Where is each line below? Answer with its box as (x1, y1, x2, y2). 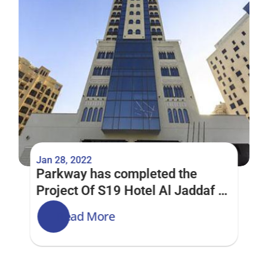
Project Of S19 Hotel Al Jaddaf (36, 183, 215, 198)
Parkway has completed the (36, 166, 197, 181)
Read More (56, 208, 115, 224)
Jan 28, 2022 (36, 154, 92, 166)
